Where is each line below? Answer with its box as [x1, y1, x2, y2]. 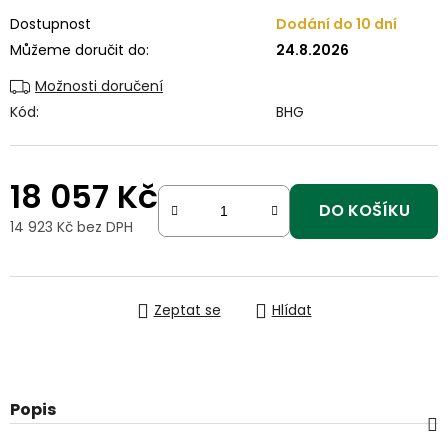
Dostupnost [10, 14, 91, 34]
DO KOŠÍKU [318, 199, 410, 222]
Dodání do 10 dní [276, 14, 397, 34]
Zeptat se [153, 300, 221, 320]
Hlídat [271, 300, 312, 320]
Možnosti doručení [35, 76, 163, 96]
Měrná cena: [9, 244, 96, 264]
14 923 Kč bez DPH [10, 217, 133, 237]
